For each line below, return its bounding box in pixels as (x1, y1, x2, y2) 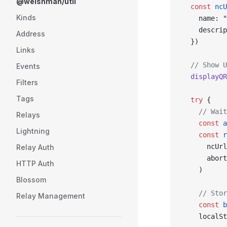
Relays (16, 110, 40, 119)
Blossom (16, 175, 46, 184)
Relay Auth (16, 143, 54, 152)
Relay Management (16, 192, 85, 200)
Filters (16, 78, 38, 87)
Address (16, 29, 45, 38)
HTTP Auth (16, 159, 54, 168)
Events (16, 62, 40, 70)
